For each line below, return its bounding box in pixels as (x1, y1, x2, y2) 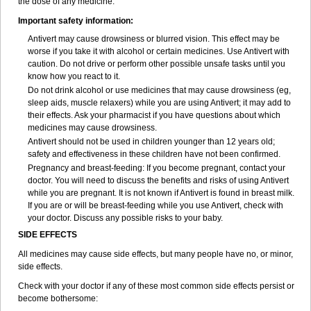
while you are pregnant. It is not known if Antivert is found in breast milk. (28, 188, 294, 198)
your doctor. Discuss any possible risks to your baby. (28, 213, 223, 223)
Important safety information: (18, 16, 133, 26)
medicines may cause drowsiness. (28, 123, 157, 133)
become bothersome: (18, 294, 98, 303)
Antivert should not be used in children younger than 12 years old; (28, 137, 275, 146)
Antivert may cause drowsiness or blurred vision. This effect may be (28, 34, 280, 44)
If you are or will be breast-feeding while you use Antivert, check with (28, 201, 283, 210)
